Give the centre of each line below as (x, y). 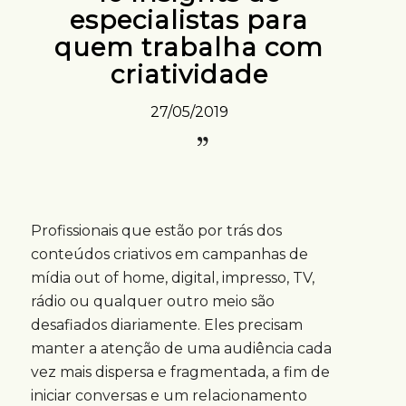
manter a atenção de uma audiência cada (181, 348)
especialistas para (189, 20)
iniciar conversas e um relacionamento (169, 395)
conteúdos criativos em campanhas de (169, 254)
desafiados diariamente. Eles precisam (166, 324)
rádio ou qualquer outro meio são (152, 301)
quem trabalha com (189, 47)
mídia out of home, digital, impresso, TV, (172, 277)
